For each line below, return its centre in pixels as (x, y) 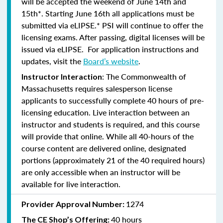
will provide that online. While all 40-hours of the (108, 136)
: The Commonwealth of (144, 76)
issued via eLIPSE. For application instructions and (110, 49)
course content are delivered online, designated (104, 148)
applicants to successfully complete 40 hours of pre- (113, 100)
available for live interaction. (71, 184)
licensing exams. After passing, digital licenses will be (113, 37)
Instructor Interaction (62, 76)
